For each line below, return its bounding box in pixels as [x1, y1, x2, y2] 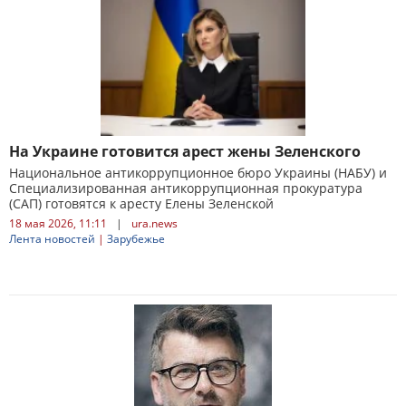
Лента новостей [9, 231, 95, 246]
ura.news [131, 216, 178, 231]
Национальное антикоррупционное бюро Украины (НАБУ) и [9, 164, 387, 181]
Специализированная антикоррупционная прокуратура [9, 179, 362, 197]
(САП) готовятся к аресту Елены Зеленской [9, 195, 274, 212]
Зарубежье [107, 231, 165, 246]
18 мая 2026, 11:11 [9, 216, 107, 231]
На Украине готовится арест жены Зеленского [9, 141, 361, 161]
